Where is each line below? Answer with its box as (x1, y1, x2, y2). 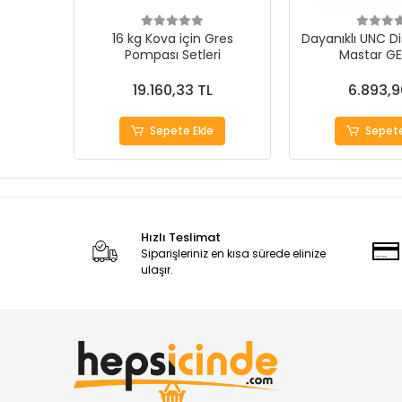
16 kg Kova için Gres (111, 30, 233, 48)
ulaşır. (140, 262, 173, 278)
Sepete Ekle (150, 123, 214, 139)
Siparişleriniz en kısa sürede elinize (140, 246, 326, 262)
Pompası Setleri (124, 46, 221, 65)
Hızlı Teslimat (140, 229, 221, 247)
